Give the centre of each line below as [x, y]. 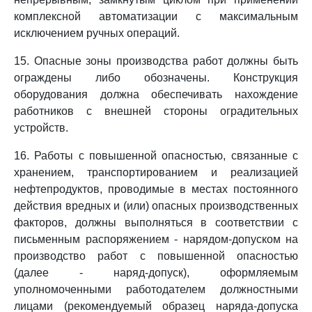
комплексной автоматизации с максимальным [156, 16]
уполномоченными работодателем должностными [156, 289]
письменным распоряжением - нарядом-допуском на [156, 239]
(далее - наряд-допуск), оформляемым [156, 273]
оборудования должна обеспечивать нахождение [156, 94]
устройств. [41, 128]
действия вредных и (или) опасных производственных [156, 206]
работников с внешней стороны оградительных [156, 111]
